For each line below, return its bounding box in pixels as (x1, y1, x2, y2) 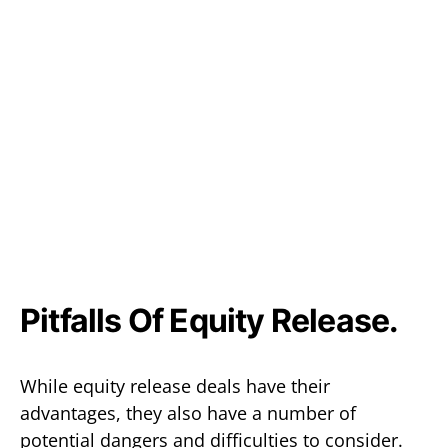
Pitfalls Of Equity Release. (20, 300, 399, 340)
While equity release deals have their (20, 373, 330, 398)
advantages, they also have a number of (20, 400, 356, 425)
